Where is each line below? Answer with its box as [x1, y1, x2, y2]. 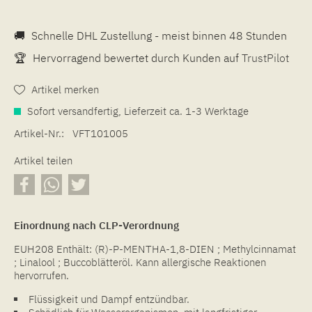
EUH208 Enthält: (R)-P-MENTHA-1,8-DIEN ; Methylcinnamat [14, 242, 296, 256]
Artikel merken [31, 82, 99, 96]
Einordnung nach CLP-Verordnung [14, 218, 179, 232]
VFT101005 [72, 126, 128, 140]
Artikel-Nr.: [14, 126, 64, 140]
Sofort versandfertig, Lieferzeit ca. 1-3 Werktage [24, 104, 249, 118]
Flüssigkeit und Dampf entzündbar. [29, 292, 189, 306]
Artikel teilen [14, 153, 72, 167]
